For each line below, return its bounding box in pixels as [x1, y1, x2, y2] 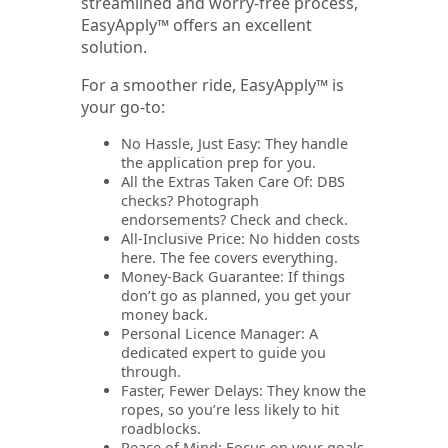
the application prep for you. [121, 153, 316, 173]
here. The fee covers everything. [121, 248, 338, 268]
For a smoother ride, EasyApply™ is [81, 74, 344, 97]
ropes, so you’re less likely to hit [121, 400, 339, 420]
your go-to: [81, 96, 165, 119]
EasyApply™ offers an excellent [81, 14, 312, 37]
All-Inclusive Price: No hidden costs [121, 229, 360, 249]
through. [121, 362, 181, 382]
